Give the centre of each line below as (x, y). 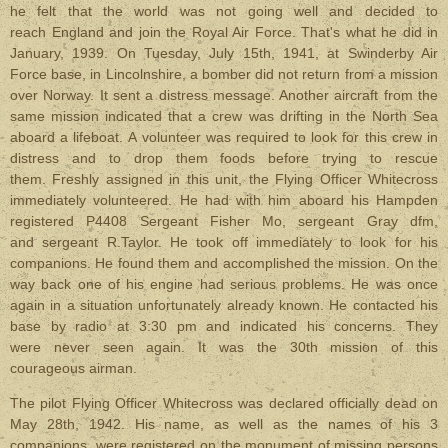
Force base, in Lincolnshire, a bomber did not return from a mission (224, 74)
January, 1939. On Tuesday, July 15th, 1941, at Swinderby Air (224, 53)
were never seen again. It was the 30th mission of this (224, 347)
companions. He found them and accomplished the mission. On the (224, 263)
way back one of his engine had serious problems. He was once (224, 284)
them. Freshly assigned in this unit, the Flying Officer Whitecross (224, 179)
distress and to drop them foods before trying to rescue (224, 158)
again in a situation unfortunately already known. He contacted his (224, 305)
